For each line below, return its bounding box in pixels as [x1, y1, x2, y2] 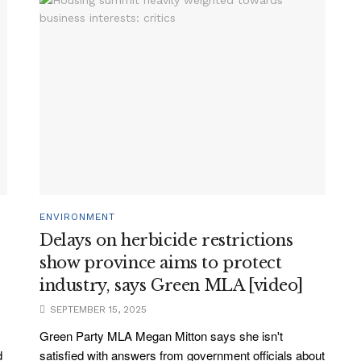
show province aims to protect [39, 253, 282, 273]
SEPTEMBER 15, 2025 [47, 304, 147, 316]
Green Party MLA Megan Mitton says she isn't [39, 327, 283, 345]
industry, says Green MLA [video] [39, 276, 303, 296]
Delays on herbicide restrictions [39, 230, 293, 251]
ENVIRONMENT [39, 211, 115, 223]
